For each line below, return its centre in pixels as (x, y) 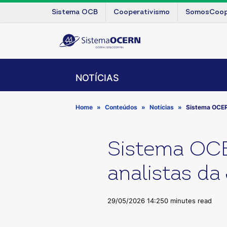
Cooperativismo (142, 12)
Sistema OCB (75, 12)
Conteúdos (121, 107)
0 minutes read (188, 201)
